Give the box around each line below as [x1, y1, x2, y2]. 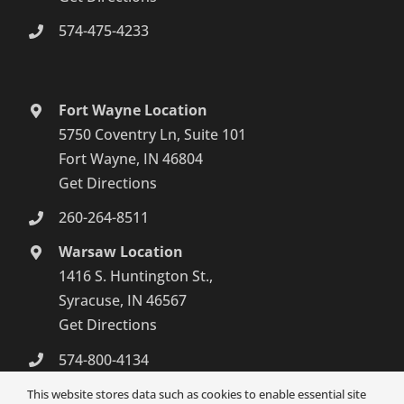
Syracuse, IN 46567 [59, 290, 188, 311]
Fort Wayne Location [59, 99, 208, 120]
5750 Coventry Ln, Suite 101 [59, 124, 247, 144]
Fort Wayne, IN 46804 [59, 148, 204, 169]
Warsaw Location [59, 242, 184, 262]
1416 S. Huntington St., [59, 266, 214, 287]
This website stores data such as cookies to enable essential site [27, 386, 366, 402]
